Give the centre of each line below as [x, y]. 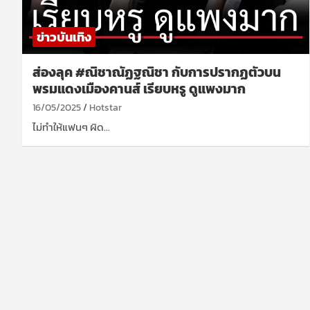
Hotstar [106, 107]
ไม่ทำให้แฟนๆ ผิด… [71, 127]
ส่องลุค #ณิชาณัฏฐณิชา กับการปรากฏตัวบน [157, 72]
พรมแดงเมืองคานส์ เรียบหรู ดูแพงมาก [139, 89]
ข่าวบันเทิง [64, 37]
